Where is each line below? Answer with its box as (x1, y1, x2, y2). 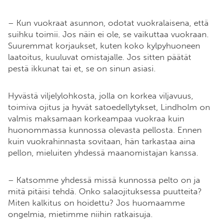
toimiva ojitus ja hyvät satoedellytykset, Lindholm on (8, 102, 210, 112)
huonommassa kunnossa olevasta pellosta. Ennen (8, 125, 202, 135)
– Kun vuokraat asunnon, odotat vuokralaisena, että (8, 18, 209, 28)
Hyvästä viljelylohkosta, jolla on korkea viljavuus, (8, 91, 193, 101)
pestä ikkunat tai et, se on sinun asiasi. (8, 63, 158, 74)
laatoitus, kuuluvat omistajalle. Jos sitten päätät (8, 52, 191, 62)
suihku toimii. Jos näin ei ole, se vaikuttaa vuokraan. (8, 29, 209, 40)
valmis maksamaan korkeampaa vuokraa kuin (8, 113, 184, 124)
